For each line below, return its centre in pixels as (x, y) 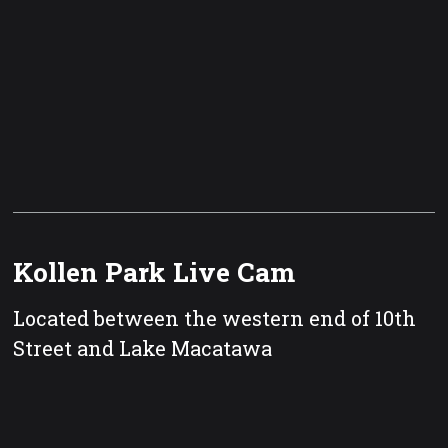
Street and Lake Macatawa (143, 348)
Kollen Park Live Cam (154, 271)
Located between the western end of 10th (215, 318)
